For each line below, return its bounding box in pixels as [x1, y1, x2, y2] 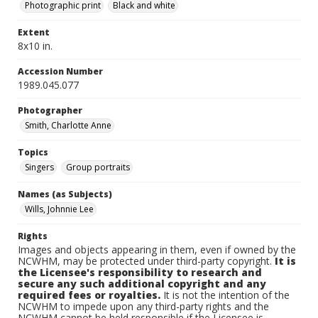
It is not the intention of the [160, 288, 290, 302]
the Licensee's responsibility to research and [18, 265, 262, 279]
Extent [18, 26, 50, 38]
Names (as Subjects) [18, 188, 112, 200]
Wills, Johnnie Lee [25, 203, 94, 215]
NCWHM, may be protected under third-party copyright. [18, 254, 275, 268]
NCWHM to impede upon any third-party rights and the [18, 300, 269, 313]
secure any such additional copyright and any [18, 277, 266, 290]
